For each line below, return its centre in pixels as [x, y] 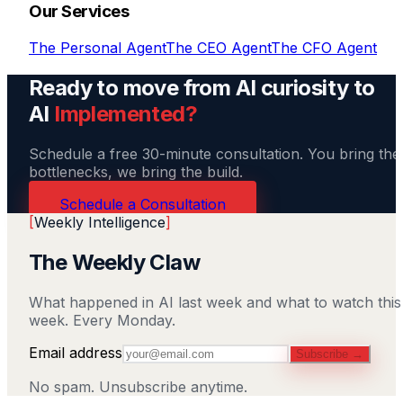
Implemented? [126, 113]
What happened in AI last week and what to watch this [215, 302]
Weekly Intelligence [100, 222]
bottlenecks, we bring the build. [136, 171]
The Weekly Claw [114, 262]
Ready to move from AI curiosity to [202, 87]
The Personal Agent [97, 48]
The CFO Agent [324, 48]
